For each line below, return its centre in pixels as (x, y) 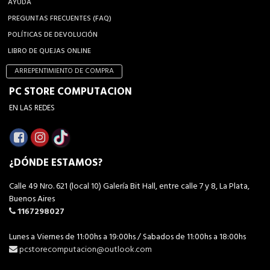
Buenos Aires (32, 199)
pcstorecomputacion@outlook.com (86, 250)
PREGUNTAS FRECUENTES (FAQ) (60, 19)
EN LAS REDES (32, 109)
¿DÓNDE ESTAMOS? (56, 163)
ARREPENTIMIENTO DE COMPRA (64, 71)
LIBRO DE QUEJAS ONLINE (49, 52)
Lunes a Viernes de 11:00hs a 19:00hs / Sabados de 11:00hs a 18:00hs (127, 237)
